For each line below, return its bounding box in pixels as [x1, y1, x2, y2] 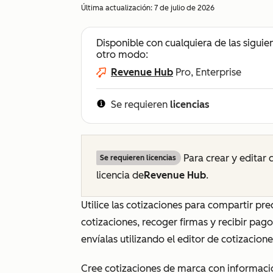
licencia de [96, 169, 144, 181]
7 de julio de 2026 [154, 4, 214, 12]
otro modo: [96, 49, 148, 60]
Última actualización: [81, 4, 154, 12]
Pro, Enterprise [175, 66, 241, 78]
